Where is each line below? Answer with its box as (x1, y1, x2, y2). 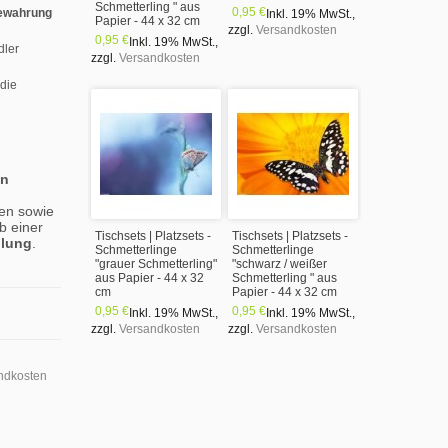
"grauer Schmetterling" (95, 257, 217, 271)
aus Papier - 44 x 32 (95, 271, 204, 285)
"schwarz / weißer (232, 257, 327, 271)
